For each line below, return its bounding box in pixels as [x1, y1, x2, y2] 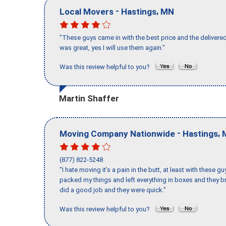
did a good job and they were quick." [60, 186, 166, 194]
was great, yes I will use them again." [60, 44, 165, 52]
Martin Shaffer [59, 93, 119, 103]
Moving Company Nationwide [60, 128, 175, 139]
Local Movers [60, 6, 114, 17]
